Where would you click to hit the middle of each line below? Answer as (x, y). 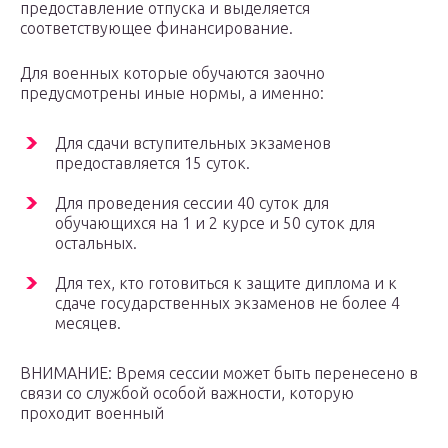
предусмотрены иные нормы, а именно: (172, 93)
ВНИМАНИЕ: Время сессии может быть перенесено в (219, 373)
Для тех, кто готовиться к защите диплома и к (226, 283)
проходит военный (92, 413)
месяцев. (88, 323)
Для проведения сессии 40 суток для (192, 203)
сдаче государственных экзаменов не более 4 (227, 303)
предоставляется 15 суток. (152, 163)
